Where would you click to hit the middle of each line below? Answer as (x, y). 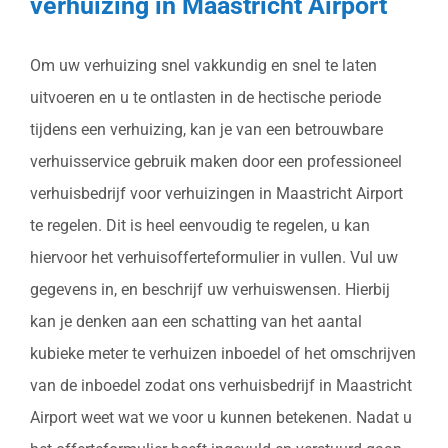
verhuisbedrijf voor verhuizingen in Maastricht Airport (216, 193)
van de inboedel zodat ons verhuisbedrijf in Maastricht (221, 385)
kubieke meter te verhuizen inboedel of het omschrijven (223, 353)
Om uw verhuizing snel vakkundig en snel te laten (203, 65)
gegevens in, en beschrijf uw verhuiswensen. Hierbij (210, 289)
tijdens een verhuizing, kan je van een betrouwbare (206, 129)
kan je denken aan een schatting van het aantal (196, 321)
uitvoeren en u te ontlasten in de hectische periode (205, 97)
